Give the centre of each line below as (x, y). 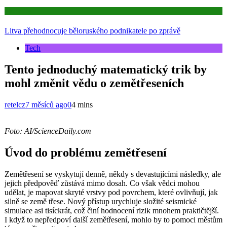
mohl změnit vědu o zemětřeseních (94, 83)
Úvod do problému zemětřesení (86, 152)
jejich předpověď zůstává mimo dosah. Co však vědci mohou (102, 183)
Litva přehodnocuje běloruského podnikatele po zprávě (92, 30)
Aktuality (18, 11)
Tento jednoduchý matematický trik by (106, 69)
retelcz (15, 104)
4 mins (82, 104)
